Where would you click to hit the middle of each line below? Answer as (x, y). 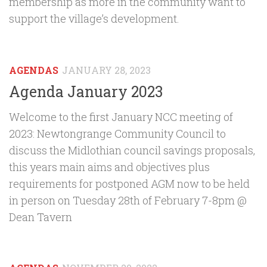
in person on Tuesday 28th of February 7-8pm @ (128, 201)
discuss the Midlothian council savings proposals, (132, 150)
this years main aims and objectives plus (109, 167)
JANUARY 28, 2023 (106, 70)
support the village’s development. (94, 19)
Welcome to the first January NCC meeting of (121, 117)
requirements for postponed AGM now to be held (129, 184)
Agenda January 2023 (86, 92)
